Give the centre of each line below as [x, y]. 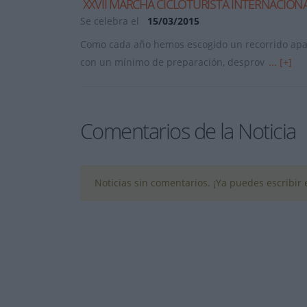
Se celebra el [111, 21]
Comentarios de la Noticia [188, 131]
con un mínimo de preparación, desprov [174, 62]
